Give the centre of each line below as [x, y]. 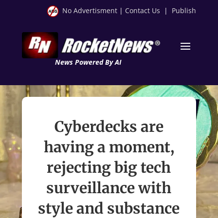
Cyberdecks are [109, 126]
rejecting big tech [109, 167]
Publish [184, 10]
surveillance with [109, 188]
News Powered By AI [88, 62]
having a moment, [109, 147]
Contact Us [143, 10]
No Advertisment [90, 10]
